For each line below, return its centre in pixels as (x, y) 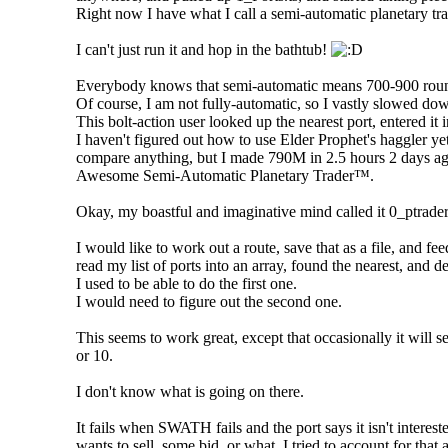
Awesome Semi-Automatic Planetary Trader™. (225, 175)
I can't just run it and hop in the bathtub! (203, 49)
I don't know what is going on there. (190, 391)
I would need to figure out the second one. (209, 301)
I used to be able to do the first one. (186, 283)
